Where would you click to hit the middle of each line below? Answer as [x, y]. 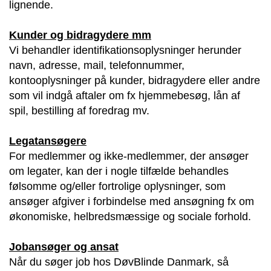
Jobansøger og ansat [64, 247]
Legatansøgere [48, 141]
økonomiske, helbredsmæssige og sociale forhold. [130, 216]
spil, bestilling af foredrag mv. [79, 110]
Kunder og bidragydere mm [80, 35]
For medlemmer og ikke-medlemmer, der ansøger [129, 156]
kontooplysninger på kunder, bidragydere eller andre [135, 80]
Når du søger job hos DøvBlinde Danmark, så [119, 262]
